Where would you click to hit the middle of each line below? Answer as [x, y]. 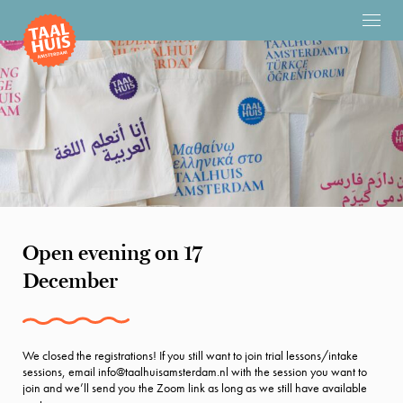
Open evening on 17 [112, 252]
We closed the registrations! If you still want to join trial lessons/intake [190, 355]
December [70, 280]
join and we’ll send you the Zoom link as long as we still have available [195, 388]
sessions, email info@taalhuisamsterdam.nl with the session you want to [195, 372]
